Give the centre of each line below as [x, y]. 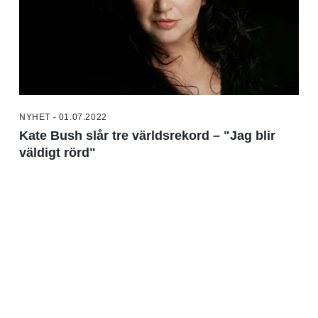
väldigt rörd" [57, 153]
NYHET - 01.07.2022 [63, 117]
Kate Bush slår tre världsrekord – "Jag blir [147, 136]
